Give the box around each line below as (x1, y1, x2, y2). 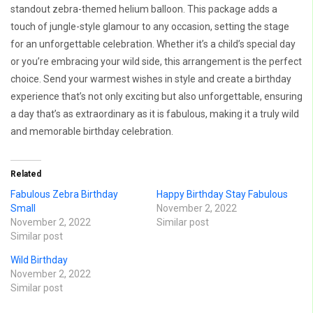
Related (10, 169, 41, 180)
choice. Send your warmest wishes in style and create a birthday (10, 73, 291, 85)
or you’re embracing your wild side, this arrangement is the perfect (10, 56, 302, 68)
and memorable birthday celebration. (10, 126, 173, 138)
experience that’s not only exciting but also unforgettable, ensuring (10, 91, 303, 103)
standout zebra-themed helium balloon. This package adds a (10, 3, 277, 15)
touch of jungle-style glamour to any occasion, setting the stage (10, 21, 289, 33)
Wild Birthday (10, 254, 68, 266)
